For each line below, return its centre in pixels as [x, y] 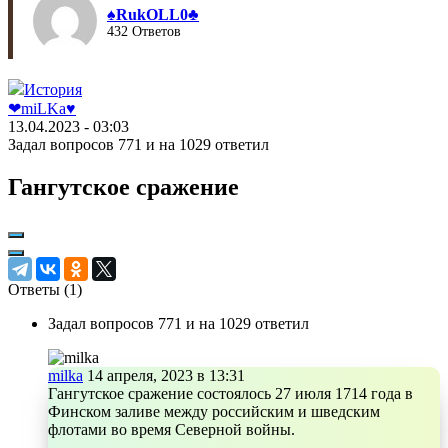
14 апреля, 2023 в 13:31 [166, 375]
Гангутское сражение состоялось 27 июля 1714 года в [230, 393]
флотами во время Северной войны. [171, 429]
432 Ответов [144, 31]
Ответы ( [38, 289]
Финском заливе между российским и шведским [214, 411]
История [53, 89]
